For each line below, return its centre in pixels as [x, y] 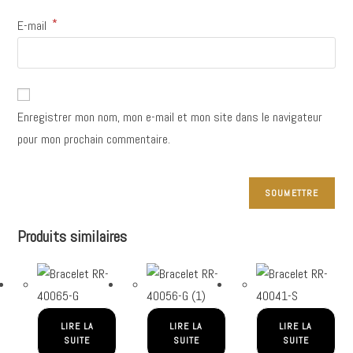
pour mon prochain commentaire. [94, 139]
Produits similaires [72, 236]
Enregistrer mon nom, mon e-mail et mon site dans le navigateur [170, 117]
